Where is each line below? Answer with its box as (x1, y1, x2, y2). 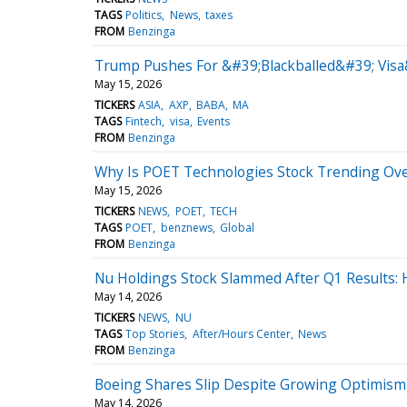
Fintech (125, 113, 163, 129)
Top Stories (125, 325, 185, 342)
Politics (125, 6, 163, 23)
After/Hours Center (192, 325, 291, 342)
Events (196, 113, 230, 129)
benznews (160, 219, 213, 235)
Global (219, 219, 254, 235)
